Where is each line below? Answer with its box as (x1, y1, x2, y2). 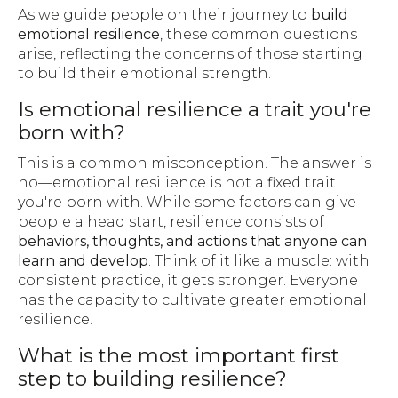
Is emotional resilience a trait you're (18, 96, 371, 122)
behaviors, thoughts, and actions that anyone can (18, 232, 367, 250)
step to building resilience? (18, 365, 287, 391)
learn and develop (18, 251, 148, 269)
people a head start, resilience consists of (18, 212, 324, 230)
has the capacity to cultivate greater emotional (18, 291, 367, 308)
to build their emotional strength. (18, 64, 271, 82)
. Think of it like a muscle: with (148, 251, 370, 269)
